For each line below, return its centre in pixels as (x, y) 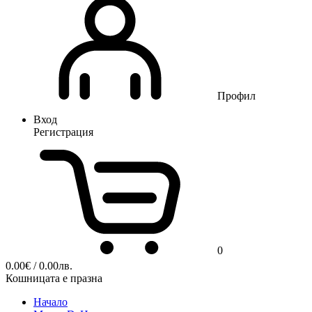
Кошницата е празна (54, 279)
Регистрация (63, 132)
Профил (236, 96)
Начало (50, 302)
